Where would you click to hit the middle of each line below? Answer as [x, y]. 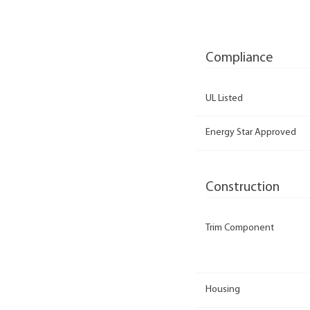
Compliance [239, 58]
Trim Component [240, 228]
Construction [243, 187]
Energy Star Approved [251, 133]
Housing [223, 290]
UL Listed [224, 98]
